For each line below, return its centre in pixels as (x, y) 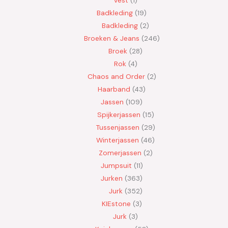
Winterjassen (118, 140)
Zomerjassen (120, 152)
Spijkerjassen (119, 114)
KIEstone (116, 203)
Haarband (114, 89)
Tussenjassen (118, 127)
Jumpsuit (116, 165)
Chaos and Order (116, 76)
